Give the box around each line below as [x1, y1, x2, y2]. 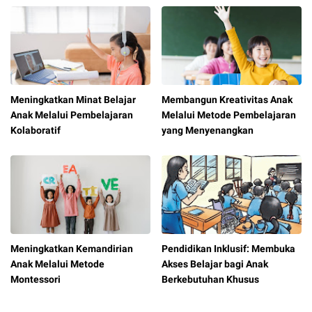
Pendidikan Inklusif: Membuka [162, 243, 296, 255]
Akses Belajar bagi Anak [162, 258, 269, 270]
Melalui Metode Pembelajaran [162, 109, 297, 121]
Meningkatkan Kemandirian [10, 243, 133, 255]
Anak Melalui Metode [10, 258, 104, 270]
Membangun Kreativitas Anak [162, 94, 293, 106]
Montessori [10, 274, 61, 286]
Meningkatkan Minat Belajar [10, 94, 136, 106]
